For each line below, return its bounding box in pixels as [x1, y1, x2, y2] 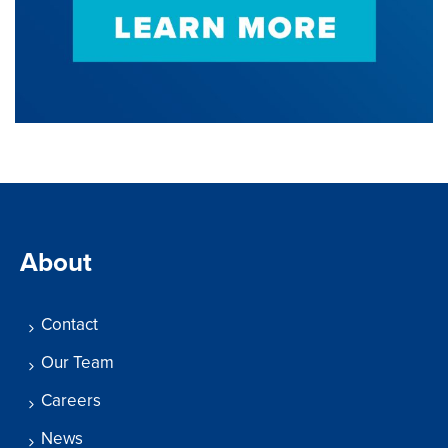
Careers [41, 390, 101, 412]
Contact [41, 314, 98, 336]
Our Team [41, 352, 114, 374]
